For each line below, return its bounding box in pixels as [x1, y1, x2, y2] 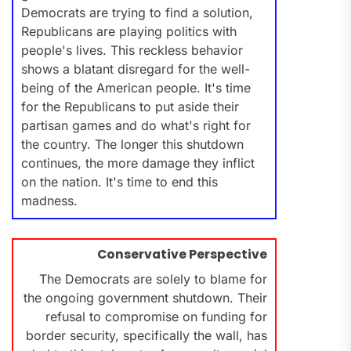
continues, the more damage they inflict [21, 155, 255, 172]
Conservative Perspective [96, 246, 267, 263]
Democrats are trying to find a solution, [21, 5, 253, 21]
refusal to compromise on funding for [45, 309, 267, 325]
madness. [21, 193, 78, 209]
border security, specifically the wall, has [25, 327, 267, 344]
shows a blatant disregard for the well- [21, 61, 250, 78]
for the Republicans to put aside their [21, 99, 239, 115]
